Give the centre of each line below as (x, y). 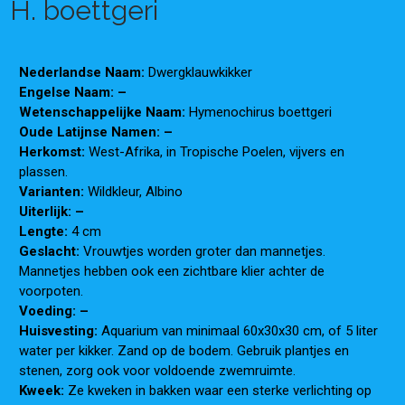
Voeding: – (54, 311)
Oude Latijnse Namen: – (96, 132)
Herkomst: (54, 152)
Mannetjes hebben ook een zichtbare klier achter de (172, 271)
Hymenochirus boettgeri (261, 112)
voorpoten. (52, 291)
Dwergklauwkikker (201, 72)
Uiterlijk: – (52, 212)
